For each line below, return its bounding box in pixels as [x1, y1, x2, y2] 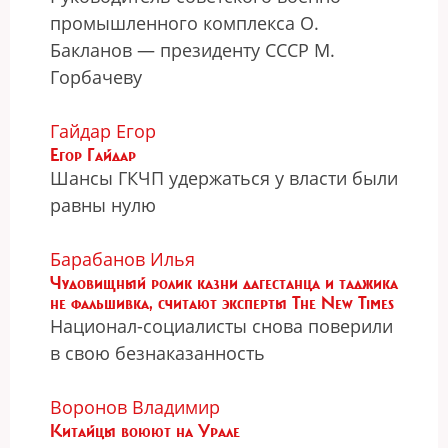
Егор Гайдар [50, 144, 136, 166]
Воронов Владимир [50, 395, 220, 419]
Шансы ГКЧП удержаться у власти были [50, 166, 398, 190]
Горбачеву [50, 65, 142, 89]
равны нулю [50, 193, 156, 217]
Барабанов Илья [50, 247, 195, 271]
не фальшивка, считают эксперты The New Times [50, 292, 394, 314]
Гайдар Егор [50, 119, 156, 143]
